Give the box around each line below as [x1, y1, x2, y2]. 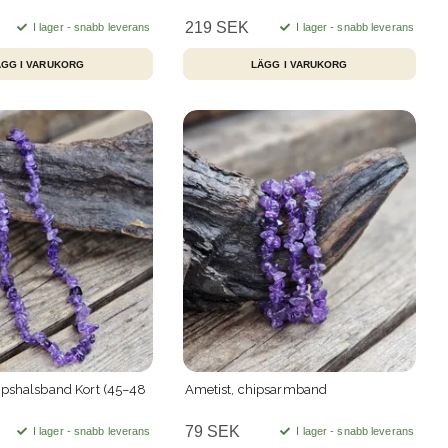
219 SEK [184, 19, 249, 37]
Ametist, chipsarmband [184, 381, 328, 397]
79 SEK [184, 422, 240, 440]
